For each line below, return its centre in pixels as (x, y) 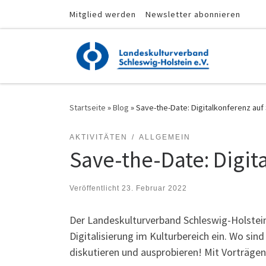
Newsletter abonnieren (193, 14)
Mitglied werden (103, 14)
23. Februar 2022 (154, 188)
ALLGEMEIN (164, 137)
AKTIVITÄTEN (99, 137)
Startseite (88, 107)
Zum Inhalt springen (53, 17)
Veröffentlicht (96, 188)
